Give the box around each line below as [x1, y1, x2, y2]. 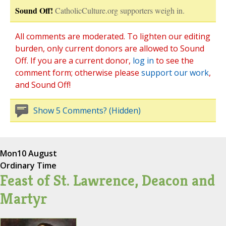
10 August [17, 148, 57, 159]
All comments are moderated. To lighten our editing [15, 31, 210, 42]
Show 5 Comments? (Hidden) [33, 105, 141, 117]
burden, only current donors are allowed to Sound [15, 43, 204, 54]
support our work [141, 67, 209, 79]
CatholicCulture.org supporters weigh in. [55, 5, 185, 16]
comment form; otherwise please [15, 67, 141, 79]
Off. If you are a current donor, [15, 55, 133, 67]
